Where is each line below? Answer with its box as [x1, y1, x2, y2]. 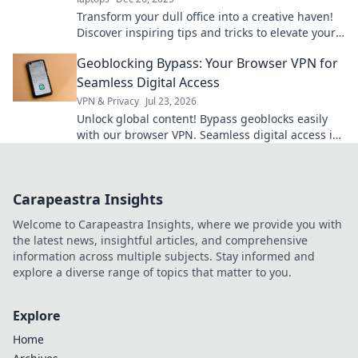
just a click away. [77, 143, 165, 159]
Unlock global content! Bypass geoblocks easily [77, 111, 328, 127]
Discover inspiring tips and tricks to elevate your [77, 25, 336, 41]
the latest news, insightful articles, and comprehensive [13, 233, 308, 249]
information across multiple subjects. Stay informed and [13, 249, 315, 265]
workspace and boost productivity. [77, 41, 260, 57]
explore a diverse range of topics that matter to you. [13, 265, 292, 280]
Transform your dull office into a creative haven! [77, 9, 333, 25]
